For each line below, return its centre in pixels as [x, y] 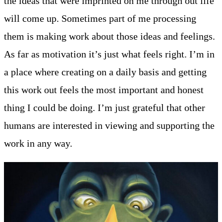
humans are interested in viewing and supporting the [109, 126]
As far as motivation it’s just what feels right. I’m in [109, 54]
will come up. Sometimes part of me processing [100, 19]
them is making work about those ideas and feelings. [110, 36]
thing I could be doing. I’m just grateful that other [105, 108]
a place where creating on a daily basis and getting [105, 72]
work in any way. [39, 143]
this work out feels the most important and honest [104, 90]
